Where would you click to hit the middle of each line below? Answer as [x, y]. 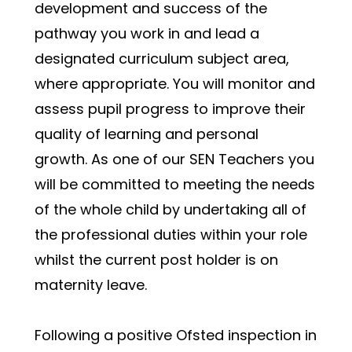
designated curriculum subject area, [162, 59]
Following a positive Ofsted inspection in [176, 335]
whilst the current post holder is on [156, 260]
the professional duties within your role [171, 235]
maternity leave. [91, 285]
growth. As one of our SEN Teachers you [174, 159]
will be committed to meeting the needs [175, 185]
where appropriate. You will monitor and [175, 84]
